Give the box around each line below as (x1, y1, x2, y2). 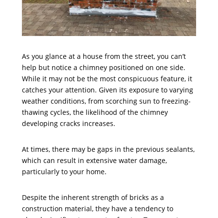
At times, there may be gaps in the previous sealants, (21, 144, 195, 154)
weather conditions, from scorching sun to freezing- (21, 96, 191, 106)
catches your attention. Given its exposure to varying (21, 85, 193, 94)
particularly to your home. (21, 166, 109, 176)
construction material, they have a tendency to (21, 203, 173, 213)
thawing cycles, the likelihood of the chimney (21, 107, 168, 117)
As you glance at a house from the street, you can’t (21, 51, 186, 61)
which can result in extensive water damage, (21, 155, 167, 165)
